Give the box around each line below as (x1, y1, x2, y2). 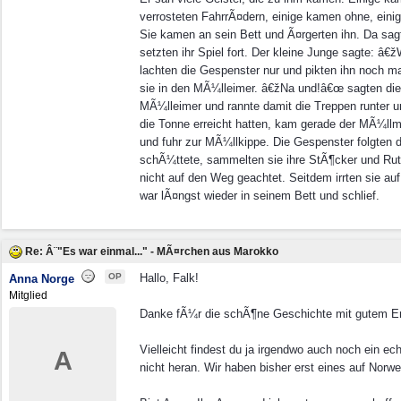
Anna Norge (9, 272, 74, 286)
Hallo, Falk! (140, 271, 199, 285)
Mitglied (9, 289, 47, 302)
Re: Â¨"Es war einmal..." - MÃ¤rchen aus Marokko (25, 245, 278, 258)
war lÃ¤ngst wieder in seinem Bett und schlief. (140, 189, 380, 202)
